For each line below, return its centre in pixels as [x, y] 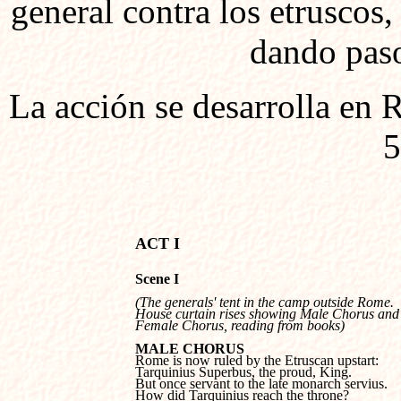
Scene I [157, 279]
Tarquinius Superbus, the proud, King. [243, 372]
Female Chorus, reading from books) [240, 325]
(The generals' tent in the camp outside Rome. [266, 302]
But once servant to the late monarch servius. [263, 384]
